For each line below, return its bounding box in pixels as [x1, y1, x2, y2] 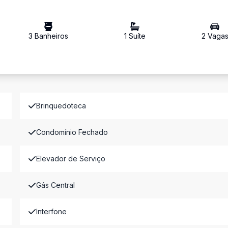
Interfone [36, 207, 67, 216]
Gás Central [36, 181, 75, 189]
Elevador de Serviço [36, 154, 105, 163]
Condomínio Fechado [36, 128, 108, 136]
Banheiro [33, 32, 65, 40]
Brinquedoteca [36, 101, 86, 110]
